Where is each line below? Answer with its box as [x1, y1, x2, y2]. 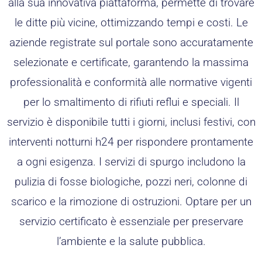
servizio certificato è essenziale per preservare [19, 214, 243, 228]
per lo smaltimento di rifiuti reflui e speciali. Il [23, 95, 239, 109]
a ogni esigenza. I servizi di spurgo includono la [16, 154, 246, 168]
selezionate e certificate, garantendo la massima [13, 55, 249, 69]
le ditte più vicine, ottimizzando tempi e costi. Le [14, 15, 248, 29]
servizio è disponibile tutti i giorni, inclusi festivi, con [6, 115, 256, 129]
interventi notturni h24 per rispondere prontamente [9, 135, 253, 149]
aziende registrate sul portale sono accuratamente [9, 35, 253, 49]
